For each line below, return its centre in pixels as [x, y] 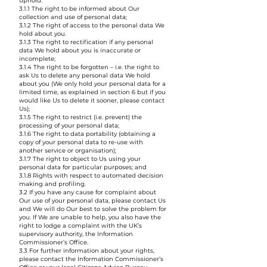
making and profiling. [52, 184]
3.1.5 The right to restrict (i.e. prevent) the [80, 117]
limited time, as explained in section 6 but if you [92, 92]
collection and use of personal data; [73, 17]
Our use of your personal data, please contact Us [92, 201]
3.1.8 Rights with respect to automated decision [91, 176]
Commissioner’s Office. [54, 242]
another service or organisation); [68, 150]
